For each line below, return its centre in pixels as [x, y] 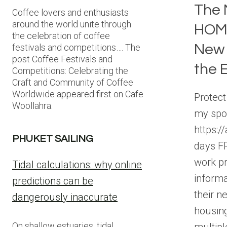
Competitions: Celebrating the [70, 71]
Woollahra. [32, 106]
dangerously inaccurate [65, 197]
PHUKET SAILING [53, 139]
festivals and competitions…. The [76, 47]
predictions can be [53, 181]
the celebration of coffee [61, 36]
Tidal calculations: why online [77, 165]
